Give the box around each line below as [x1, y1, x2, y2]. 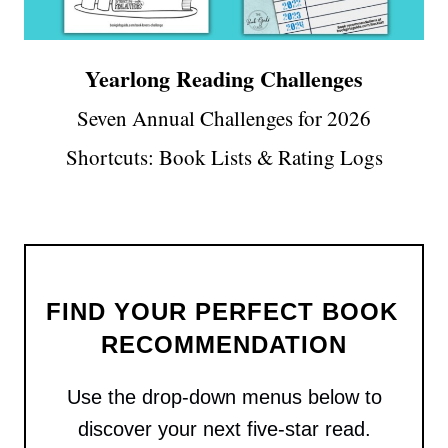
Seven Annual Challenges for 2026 [77, 103, 371, 132]
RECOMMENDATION [101, 331, 347, 359]
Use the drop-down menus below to [66, 386, 382, 409]
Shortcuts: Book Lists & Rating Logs [65, 142, 383, 171]
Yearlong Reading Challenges [85, 61, 363, 95]
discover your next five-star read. [77, 418, 371, 441]
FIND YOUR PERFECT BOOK [45, 298, 398, 326]
